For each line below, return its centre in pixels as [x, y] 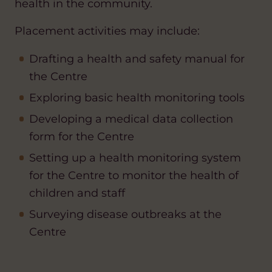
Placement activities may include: [107, 31]
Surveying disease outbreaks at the [125, 214]
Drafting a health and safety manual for [137, 59]
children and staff [77, 193]
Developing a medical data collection [131, 119]
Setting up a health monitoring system [135, 158]
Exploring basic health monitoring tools [137, 97]
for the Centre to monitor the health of [134, 175]
